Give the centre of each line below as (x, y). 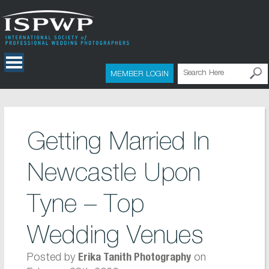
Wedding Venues (115, 234)
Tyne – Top (85, 203)
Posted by (52, 257)
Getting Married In (118, 141)
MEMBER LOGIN (139, 73)
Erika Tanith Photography (134, 258)
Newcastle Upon (113, 172)
